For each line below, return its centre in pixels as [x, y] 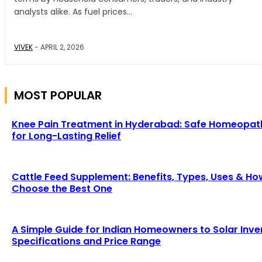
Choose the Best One [62, 189]
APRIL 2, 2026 [62, 47]
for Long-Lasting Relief [66, 136]
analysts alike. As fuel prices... [73, 12]
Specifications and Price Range [86, 242]
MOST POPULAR [58, 96]
